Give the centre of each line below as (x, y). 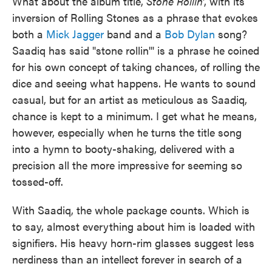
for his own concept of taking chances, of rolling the (136, 66)
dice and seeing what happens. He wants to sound (134, 83)
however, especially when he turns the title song (127, 132)
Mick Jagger (75, 34)
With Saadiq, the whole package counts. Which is (131, 210)
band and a (134, 34)
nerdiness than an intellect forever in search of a (127, 259)
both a (29, 34)
